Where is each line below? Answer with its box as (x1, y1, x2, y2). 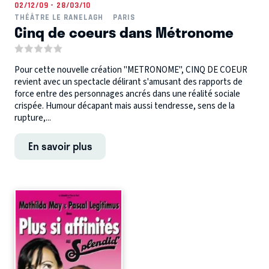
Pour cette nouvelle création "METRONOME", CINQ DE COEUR (14, 64, 247, 77)
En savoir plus (28, 138, 92, 154)
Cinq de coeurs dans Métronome (14, 20, 234, 44)
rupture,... (14, 112, 51, 125)
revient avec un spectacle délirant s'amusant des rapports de (14, 76, 243, 89)
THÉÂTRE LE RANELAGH (14, 13, 103, 22)
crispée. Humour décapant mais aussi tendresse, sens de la (14, 100, 235, 113)
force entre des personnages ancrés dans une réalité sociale (14, 88, 240, 101)
